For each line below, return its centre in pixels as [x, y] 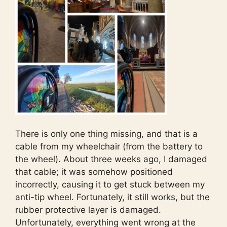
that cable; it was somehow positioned [94, 172]
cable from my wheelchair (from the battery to [109, 147]
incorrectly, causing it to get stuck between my [110, 185]
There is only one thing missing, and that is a [106, 134]
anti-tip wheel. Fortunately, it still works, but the [112, 197]
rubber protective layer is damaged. [88, 210]
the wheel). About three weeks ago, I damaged [111, 159]
